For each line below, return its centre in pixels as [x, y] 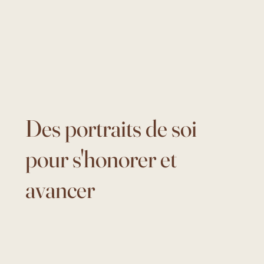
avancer [60, 190]
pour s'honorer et [101, 159]
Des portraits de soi [111, 128]
